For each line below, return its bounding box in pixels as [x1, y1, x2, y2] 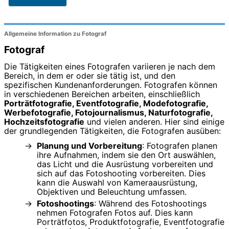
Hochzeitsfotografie [4, 116, 84, 127]
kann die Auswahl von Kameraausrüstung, [37, 177, 197, 188]
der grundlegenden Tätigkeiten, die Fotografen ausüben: [4, 125, 221, 136]
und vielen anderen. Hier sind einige [84, 116, 224, 127]
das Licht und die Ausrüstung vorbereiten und [37, 158, 213, 169]
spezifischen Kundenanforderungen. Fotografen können [4, 79, 217, 90]
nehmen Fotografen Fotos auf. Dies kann [37, 207, 193, 218]
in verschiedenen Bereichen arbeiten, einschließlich [4, 88, 200, 99]
